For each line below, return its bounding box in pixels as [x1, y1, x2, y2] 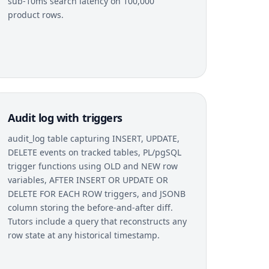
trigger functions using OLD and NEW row [8, 160, 178, 172]
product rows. [8, 8, 64, 20]
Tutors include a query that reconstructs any [8, 215, 187, 227]
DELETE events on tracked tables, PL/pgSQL [8, 146, 182, 158]
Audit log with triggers [8, 110, 122, 125]
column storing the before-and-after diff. [8, 201, 174, 213]
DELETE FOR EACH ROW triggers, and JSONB [8, 187, 186, 199]
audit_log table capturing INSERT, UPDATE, [8, 132, 180, 144]
